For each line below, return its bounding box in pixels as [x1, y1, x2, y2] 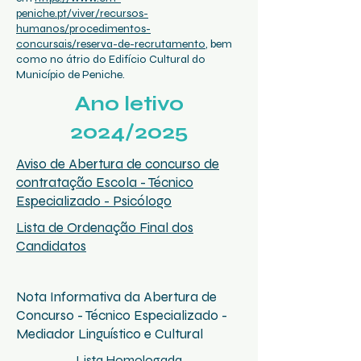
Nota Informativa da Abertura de [16, 288, 217, 305]
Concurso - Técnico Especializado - [16, 307, 227, 324]
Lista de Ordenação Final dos [16, 219, 193, 236]
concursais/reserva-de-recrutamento [16, 37, 205, 51]
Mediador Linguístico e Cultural [16, 326, 203, 342]
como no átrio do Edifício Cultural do [16, 52, 205, 66]
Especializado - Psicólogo [16, 193, 172, 210]
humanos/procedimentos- [16, 22, 151, 35]
